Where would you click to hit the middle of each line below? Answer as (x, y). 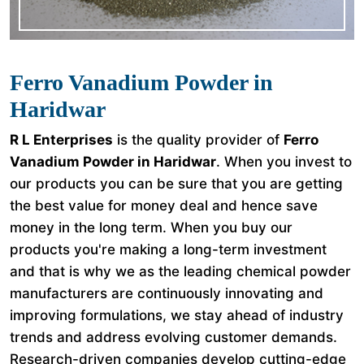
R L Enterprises (61, 140)
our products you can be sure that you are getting (176, 184)
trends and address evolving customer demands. (173, 337)
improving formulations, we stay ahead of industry (177, 315)
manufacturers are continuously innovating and (167, 293)
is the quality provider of (198, 140)
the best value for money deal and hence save (164, 206)
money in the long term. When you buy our (151, 227)
